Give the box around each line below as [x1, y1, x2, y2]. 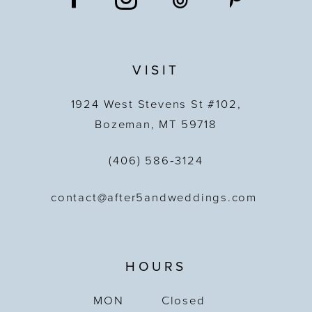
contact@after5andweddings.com [51, 191, 261, 205]
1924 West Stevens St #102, [70, 97, 242, 111]
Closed [161, 293, 205, 308]
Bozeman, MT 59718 [95, 117, 217, 132]
